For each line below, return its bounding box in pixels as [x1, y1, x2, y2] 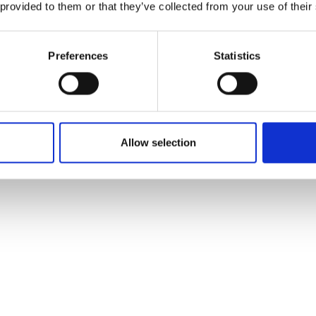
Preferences [48, 49, 109, 62]
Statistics [214, 49, 260, 62]
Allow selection [120, 136, 196, 149]
